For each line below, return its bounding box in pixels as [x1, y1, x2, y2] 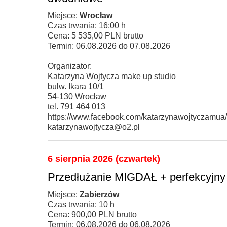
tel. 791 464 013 [48, 102, 105, 111]
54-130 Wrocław [48, 92, 106, 101]
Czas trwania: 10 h [48, 200, 115, 209]
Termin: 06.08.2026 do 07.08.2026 [48, 41, 170, 50]
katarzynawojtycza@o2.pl [48, 122, 140, 131]
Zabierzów [80, 190, 119, 199]
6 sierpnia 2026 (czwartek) [48, 153, 160, 164]
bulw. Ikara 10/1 [48, 82, 104, 91]
